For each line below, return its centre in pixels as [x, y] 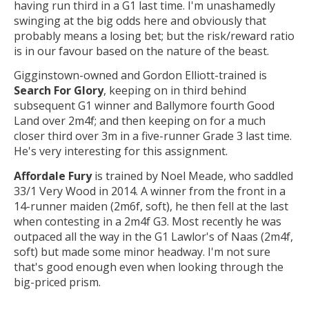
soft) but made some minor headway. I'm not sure [142, 251]
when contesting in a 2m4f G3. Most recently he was [148, 221]
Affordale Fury [53, 176]
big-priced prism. [57, 282]
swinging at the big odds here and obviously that [140, 20]
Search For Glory [59, 91]
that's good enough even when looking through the [149, 267]
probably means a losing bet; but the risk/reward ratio [154, 36]
